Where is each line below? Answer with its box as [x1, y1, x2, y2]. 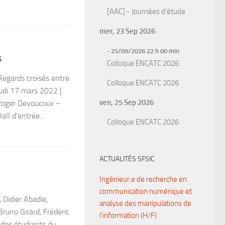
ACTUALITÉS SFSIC [99, 155, 155, 163]
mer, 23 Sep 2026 [99, 27, 155, 36]
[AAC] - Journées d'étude [107, 7, 185, 16]
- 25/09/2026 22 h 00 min [107, 47, 179, 55]
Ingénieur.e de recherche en [99, 175, 187, 184]
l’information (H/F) [99, 211, 157, 220]
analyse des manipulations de [99, 199, 191, 208]
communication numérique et [99, 187, 192, 196]
